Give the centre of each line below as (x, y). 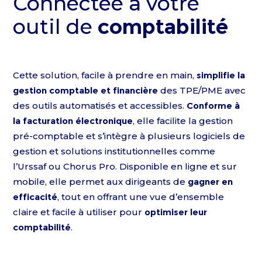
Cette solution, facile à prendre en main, (105, 75)
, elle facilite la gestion (183, 121)
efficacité (35, 197)
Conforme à (213, 106)
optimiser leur (176, 212)
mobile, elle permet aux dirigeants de (101, 182)
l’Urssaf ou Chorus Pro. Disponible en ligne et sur (125, 166)
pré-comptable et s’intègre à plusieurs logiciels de (129, 136)
